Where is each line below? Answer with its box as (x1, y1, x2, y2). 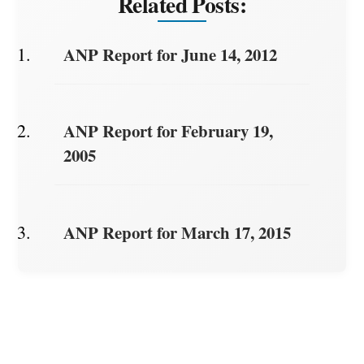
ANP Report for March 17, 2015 (63, 219, 291, 245)
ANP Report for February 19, (63, 119, 273, 144)
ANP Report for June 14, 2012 (63, 41, 277, 67)
